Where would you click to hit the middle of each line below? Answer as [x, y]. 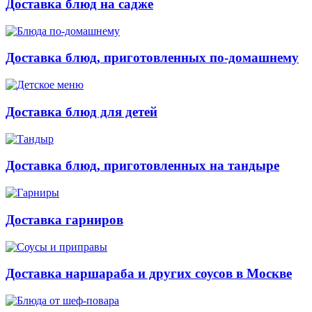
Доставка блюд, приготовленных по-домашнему [152, 58]
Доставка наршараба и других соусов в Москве [149, 274]
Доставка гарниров [64, 219]
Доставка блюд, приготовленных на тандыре [142, 166]
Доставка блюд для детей [81, 111]
